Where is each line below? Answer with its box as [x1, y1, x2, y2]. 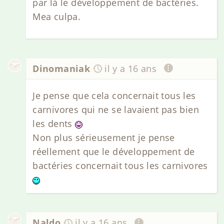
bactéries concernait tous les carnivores [32, 159, 208, 171]
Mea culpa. [32, 10, 81, 22]
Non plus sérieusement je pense [32, 131, 175, 143]
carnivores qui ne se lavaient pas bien [32, 103, 199, 115]
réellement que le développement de [32, 145, 195, 157]
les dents [32, 117, 75, 129]
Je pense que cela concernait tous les [32, 89, 196, 101]
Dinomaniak [32, 62, 90, 74]
